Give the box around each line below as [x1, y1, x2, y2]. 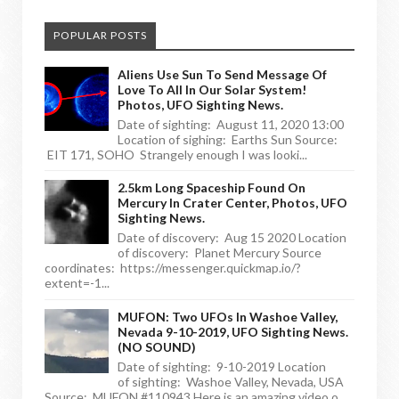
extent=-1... [45, 275, 110, 291]
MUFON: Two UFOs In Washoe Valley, [118, 308, 338, 324]
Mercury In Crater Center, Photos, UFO [118, 195, 347, 211]
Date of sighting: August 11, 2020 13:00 [118, 116, 344, 132]
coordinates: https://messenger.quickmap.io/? [45, 260, 301, 276]
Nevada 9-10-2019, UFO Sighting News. [118, 323, 348, 339]
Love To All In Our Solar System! [118, 81, 306, 97]
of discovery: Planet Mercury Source [118, 245, 322, 261]
